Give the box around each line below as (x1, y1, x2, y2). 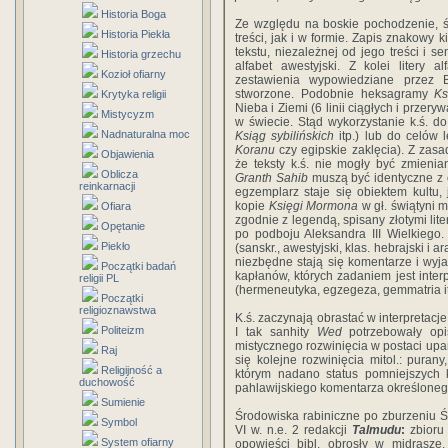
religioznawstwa (79, 304, 156, 316)
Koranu (235, 143, 275, 157)
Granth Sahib (235, 171, 308, 185)
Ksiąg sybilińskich (235, 129, 335, 143)
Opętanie (101, 220, 145, 232)
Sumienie (101, 396, 145, 408)
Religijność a (101, 364, 162, 376)
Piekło (101, 240, 130, 252)
